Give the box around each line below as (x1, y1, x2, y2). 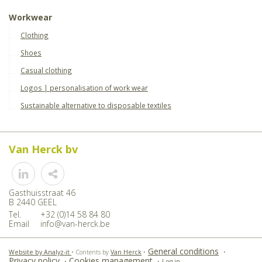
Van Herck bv (9, 142, 78, 156)
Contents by (76, 248, 111, 257)
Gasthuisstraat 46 (9, 187, 75, 199)
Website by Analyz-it (9, 248, 71, 257)
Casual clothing (20, 65, 72, 75)
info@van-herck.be (40, 218, 110, 230)
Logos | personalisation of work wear (20, 82, 148, 92)
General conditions (148, 246, 219, 257)
